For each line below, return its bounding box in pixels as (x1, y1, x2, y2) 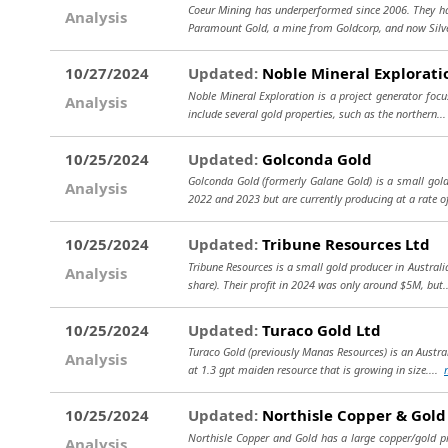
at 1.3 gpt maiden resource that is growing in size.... (188, 362, 444, 377)
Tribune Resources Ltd (258, 234, 430, 254)
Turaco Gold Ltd (258, 319, 381, 340)
